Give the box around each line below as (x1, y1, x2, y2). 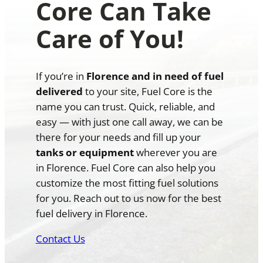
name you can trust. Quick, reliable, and (35, 100, 215, 114)
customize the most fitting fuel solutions (35, 176, 218, 190)
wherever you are (133, 146, 217, 160)
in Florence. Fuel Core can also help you (35, 161, 215, 175)
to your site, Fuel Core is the (82, 85, 213, 99)
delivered (35, 85, 83, 99)
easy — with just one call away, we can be (35, 115, 223, 129)
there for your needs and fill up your (35, 130, 201, 144)
